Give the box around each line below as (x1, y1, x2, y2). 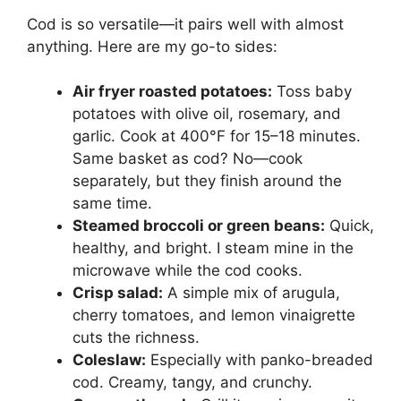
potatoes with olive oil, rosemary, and (73, 105, 341, 124)
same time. (73, 194, 152, 213)
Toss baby (272, 82, 352, 101)
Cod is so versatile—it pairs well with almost (27, 14, 344, 33)
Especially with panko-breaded (146, 351, 373, 370)
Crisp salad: (73, 284, 163, 303)
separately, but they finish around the (73, 172, 342, 191)
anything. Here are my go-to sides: (27, 37, 277, 55)
